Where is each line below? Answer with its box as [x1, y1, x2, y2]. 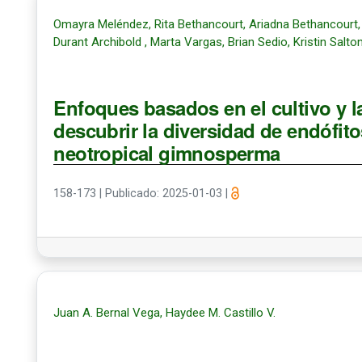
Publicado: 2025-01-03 [105, 187, 226, 200]
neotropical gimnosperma [53, 139, 280, 166]
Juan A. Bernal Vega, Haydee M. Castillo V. [53, 305, 276, 320]
